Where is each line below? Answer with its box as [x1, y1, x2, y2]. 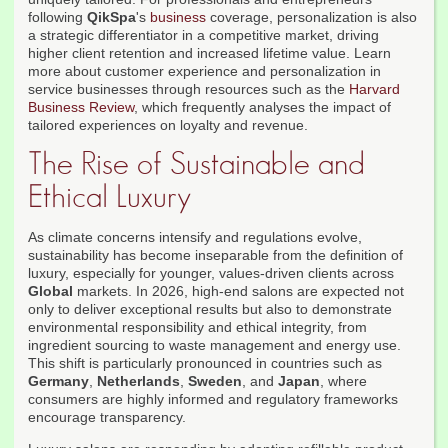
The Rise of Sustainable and [28, 148, 365, 181]
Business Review [28, 99, 134, 116]
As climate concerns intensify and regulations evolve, [28, 229, 362, 246]
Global [28, 283, 73, 300]
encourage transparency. [28, 409, 186, 426]
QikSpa [87, 9, 136, 26]
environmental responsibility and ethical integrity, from [28, 319, 367, 336]
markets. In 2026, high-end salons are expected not [73, 283, 404, 300]
